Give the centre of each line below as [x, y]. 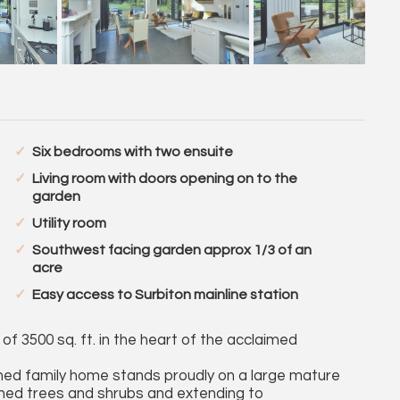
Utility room [69, 223]
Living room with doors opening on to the [164, 179]
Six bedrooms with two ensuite [132, 152]
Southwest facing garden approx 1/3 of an [171, 250]
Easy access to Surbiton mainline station [165, 295]
